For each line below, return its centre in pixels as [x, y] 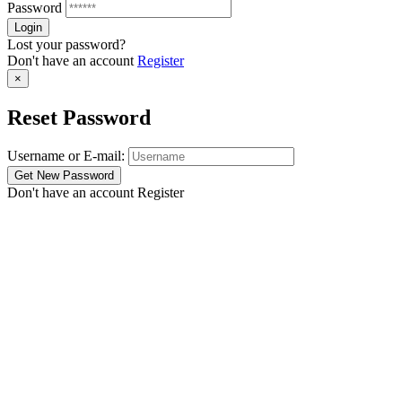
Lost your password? [66, 44]
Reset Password [79, 117]
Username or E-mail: [66, 156]
